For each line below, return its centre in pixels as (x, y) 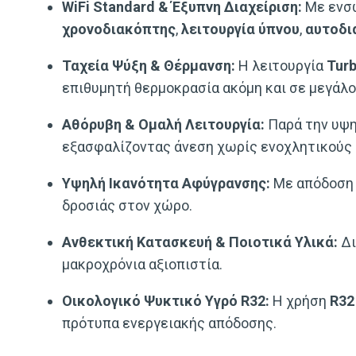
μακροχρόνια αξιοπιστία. (142, 264)
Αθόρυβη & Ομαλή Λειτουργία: (163, 124)
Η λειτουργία (281, 65)
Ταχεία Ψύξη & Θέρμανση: (149, 65)
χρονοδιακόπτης (119, 29)
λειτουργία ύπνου (240, 29)
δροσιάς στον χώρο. (127, 205)
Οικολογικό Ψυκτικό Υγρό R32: (166, 300)
